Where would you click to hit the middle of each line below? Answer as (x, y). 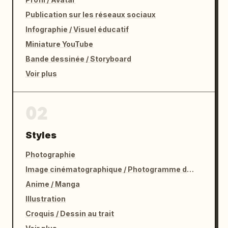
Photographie (50, 154)
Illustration (46, 199)
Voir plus (41, 74)
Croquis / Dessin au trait (70, 213)
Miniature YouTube (59, 44)
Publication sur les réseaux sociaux (91, 15)
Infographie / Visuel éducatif (77, 29)
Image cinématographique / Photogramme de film (190, 169)
